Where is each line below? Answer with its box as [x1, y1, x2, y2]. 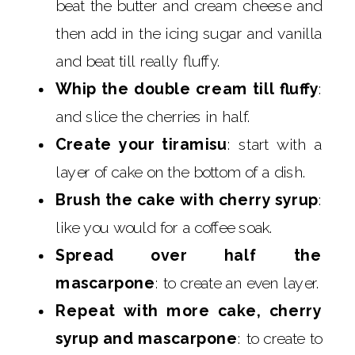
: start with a [227, 136, 323, 154]
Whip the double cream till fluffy [55, 80, 319, 98]
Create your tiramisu [55, 136, 227, 154]
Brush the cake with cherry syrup [55, 191, 319, 209]
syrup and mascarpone [55, 330, 238, 348]
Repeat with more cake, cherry [55, 302, 322, 320]
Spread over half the [55, 246, 322, 265]
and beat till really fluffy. [55, 52, 221, 71]
